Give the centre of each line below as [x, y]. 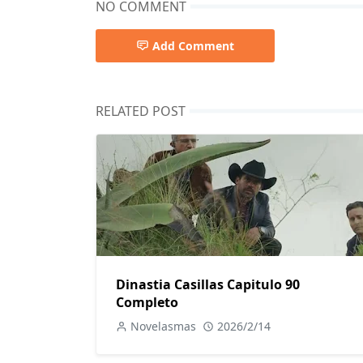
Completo [147, 303]
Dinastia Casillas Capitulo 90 [208, 285]
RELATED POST [141, 111]
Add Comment [193, 45]
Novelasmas [163, 327]
